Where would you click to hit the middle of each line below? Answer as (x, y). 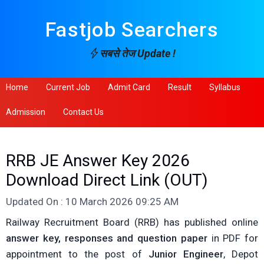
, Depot (241, 254)
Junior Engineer (186, 254)
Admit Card (129, 87)
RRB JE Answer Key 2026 (98, 161)
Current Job (68, 87)
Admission (26, 112)
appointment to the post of (77, 254)
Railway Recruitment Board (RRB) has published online (132, 222)
